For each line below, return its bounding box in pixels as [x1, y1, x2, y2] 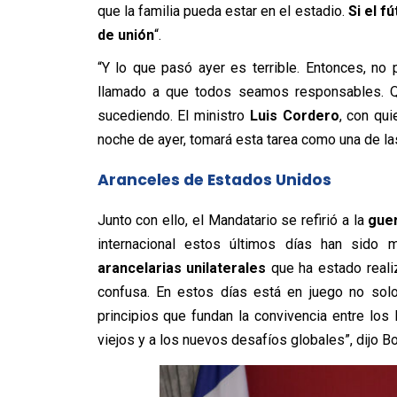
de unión [97, 26, 154, 43]
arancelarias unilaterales [97, 259, 267, 276]
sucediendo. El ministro [97, 106, 250, 124]
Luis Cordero [249, 106, 339, 124]
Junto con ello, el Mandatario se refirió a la [97, 211, 369, 229]
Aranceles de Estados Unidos [97, 168, 331, 191]
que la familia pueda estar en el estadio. [97, 2, 348, 19]
